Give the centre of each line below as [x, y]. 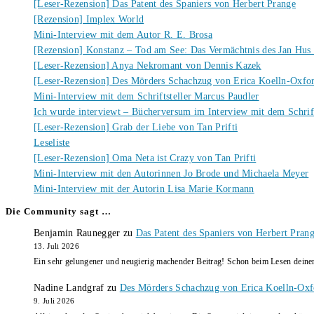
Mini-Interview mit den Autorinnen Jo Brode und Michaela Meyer [171, 173]
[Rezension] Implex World [89, 19]
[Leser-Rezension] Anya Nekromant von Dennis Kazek [148, 65]
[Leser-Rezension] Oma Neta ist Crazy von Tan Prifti [145, 158]
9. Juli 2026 [54, 301]
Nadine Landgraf [69, 288]
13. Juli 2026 [56, 246]
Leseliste [52, 142]
